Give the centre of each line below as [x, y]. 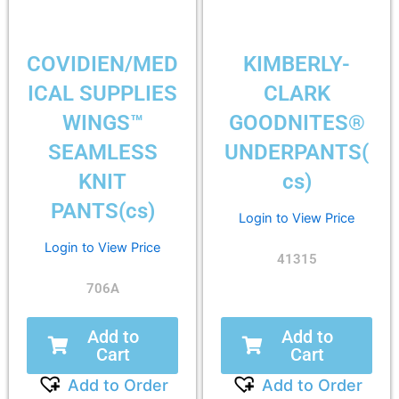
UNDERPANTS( [297, 153]
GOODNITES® [297, 123]
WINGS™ [102, 123]
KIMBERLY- [297, 65]
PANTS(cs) [102, 212]
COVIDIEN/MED [102, 65]
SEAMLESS [102, 153]
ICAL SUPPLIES [102, 94]
